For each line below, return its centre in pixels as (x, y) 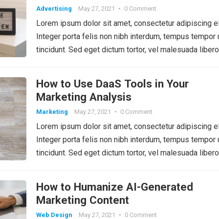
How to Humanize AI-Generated (115, 186)
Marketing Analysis (84, 97)
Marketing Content (83, 200)
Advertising (54, 8)
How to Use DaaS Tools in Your (112, 83)
